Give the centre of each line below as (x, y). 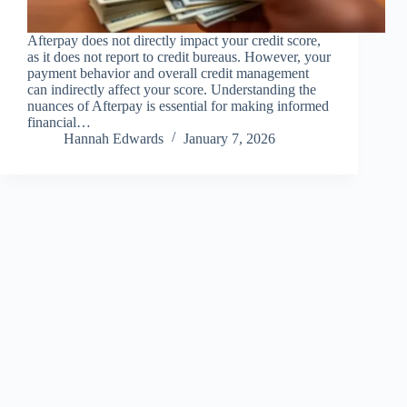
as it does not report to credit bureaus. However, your (179, 57)
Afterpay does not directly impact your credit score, (174, 41)
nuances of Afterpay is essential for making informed (178, 106)
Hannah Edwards (114, 139)
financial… (59, 123)
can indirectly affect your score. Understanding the (172, 90)
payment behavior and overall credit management (168, 74)
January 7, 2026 (229, 139)
